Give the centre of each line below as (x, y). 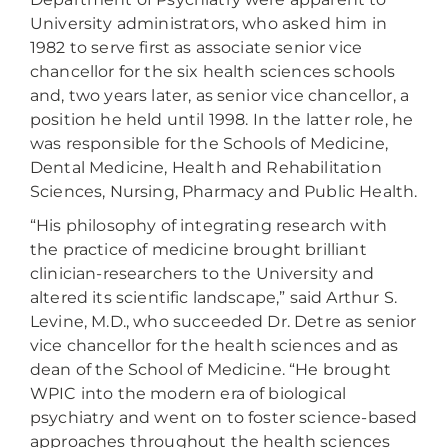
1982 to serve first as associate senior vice (196, 47)
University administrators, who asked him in (208, 23)
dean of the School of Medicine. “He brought (210, 369)
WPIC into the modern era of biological (188, 393)
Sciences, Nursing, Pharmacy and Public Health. (224, 191)
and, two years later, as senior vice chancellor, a (220, 95)
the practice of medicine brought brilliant (198, 249)
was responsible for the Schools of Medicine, (209, 143)
